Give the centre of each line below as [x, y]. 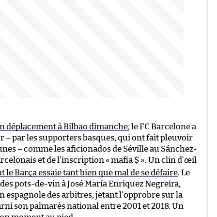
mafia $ [125, 160]
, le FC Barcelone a [162, 126]
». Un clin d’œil [169, 160]
